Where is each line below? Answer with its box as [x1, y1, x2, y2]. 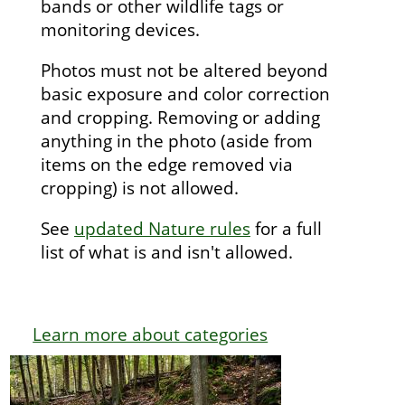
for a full [250, 215, 322, 240]
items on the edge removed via [40, 151, 293, 176]
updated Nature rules [73, 215, 250, 240]
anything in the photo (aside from [40, 127, 313, 153]
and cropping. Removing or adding [40, 104, 320, 129]
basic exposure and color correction [40, 80, 330, 106]
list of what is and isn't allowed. [40, 239, 293, 264]
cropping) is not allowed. [40, 174, 243, 200]
